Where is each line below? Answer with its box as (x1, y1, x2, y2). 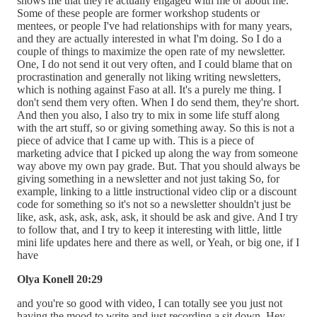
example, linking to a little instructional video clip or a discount (17, 185, 296, 197)
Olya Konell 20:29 (17, 272, 103, 285)
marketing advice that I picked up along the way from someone (17, 146, 298, 159)
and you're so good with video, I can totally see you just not (17, 296, 282, 309)
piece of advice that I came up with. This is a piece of (17, 134, 254, 146)
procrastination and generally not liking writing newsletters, (17, 70, 281, 83)
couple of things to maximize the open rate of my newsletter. (17, 45, 285, 57)
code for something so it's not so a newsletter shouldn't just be (17, 197, 291, 210)
